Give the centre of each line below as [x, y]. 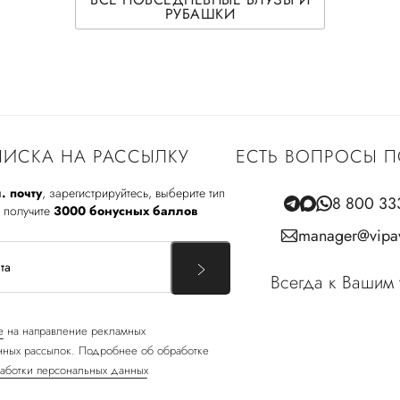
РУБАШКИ [200, 13]
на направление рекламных [74, 330]
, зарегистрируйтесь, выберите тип [133, 192]
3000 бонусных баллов [125, 210]
